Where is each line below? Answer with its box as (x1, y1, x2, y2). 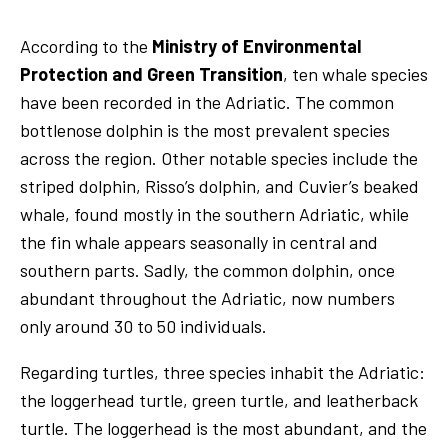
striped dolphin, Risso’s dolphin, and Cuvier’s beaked (20, 174, 419, 197)
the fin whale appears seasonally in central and (20, 230, 378, 253)
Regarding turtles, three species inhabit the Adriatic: (20, 360, 425, 383)
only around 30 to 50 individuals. (20, 314, 267, 337)
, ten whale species (283, 62, 428, 85)
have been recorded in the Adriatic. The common (20, 90, 394, 113)
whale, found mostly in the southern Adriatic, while (20, 202, 409, 225)
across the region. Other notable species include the (20, 146, 418, 169)
